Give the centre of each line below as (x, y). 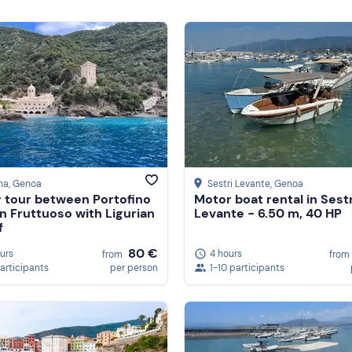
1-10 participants (247, 268)
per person (134, 268)
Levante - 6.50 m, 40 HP (268, 214)
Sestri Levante (239, 184)
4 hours (226, 253)
